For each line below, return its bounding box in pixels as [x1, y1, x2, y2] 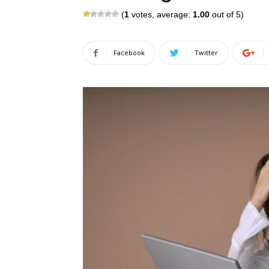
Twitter [195, 48, 218, 57]
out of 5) [210, 10, 244, 19]
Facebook [113, 48, 145, 57]
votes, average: [129, 10, 193, 19]
